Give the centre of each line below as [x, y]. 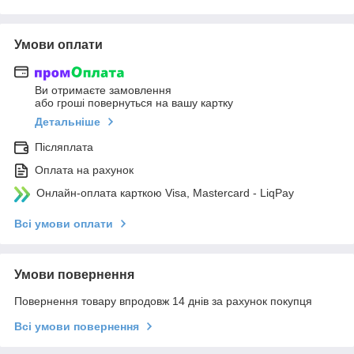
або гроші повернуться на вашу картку [134, 103]
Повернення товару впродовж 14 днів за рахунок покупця [163, 301]
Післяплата [64, 147]
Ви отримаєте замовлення [103, 90]
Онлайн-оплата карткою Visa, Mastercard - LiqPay [165, 193]
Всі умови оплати [64, 224]
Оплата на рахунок [84, 170]
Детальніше [68, 122]
